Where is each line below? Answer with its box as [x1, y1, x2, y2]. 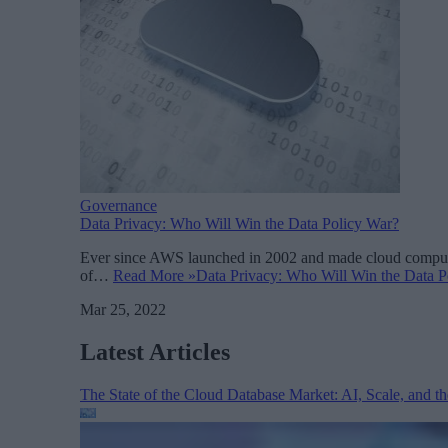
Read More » [113, 266, 196, 284]
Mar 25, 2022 [80, 300, 166, 318]
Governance [80, 196, 157, 214]
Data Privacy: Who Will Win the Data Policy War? [80, 214, 399, 232]
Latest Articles [80, 338, 230, 365]
